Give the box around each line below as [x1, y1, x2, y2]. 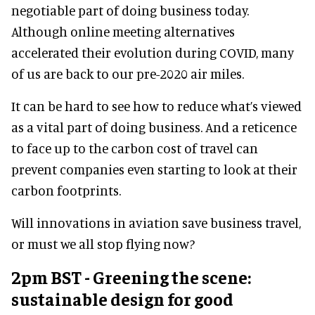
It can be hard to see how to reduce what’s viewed [11, 97, 302, 114]
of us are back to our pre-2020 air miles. [11, 65, 244, 82]
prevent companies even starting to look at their [11, 160, 297, 177]
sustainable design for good [11, 287, 233, 309]
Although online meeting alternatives [11, 22, 235, 39]
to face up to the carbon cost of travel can [11, 139, 258, 156]
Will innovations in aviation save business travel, [11, 214, 301, 231]
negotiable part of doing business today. [11, 1, 249, 18]
